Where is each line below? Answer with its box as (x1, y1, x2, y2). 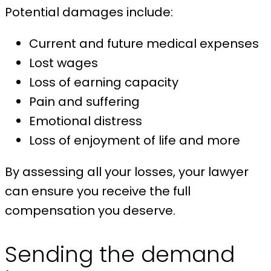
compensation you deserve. (5, 202, 178, 220)
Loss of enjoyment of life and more (29, 132, 240, 149)
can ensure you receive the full (5, 183, 191, 200)
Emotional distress (29, 113, 142, 130)
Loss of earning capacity (29, 74, 178, 91)
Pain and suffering (29, 93, 143, 111)
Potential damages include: (5, 4, 173, 21)
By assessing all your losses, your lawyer (5, 163, 249, 181)
